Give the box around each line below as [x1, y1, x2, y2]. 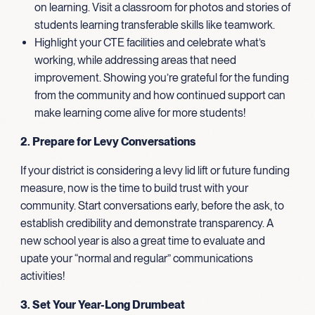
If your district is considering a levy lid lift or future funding [20, 163, 290, 177]
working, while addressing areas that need [34, 53, 236, 67]
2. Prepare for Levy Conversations [20, 134, 198, 148]
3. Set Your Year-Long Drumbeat [20, 297, 187, 311]
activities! [20, 269, 65, 283]
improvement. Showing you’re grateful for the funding [34, 70, 289, 84]
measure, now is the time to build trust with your [20, 181, 248, 195]
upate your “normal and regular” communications [20, 251, 253, 265]
